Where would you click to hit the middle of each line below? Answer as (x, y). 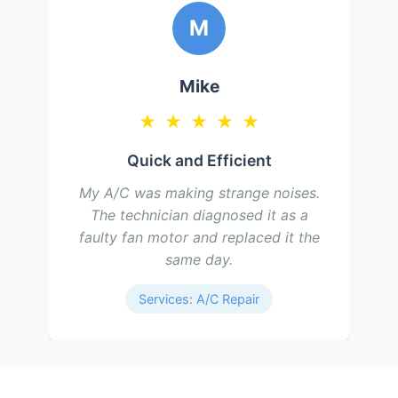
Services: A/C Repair (199, 299)
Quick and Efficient (199, 160)
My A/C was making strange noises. (199, 193)
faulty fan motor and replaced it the (199, 237)
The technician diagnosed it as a (199, 215)
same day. (199, 259)
